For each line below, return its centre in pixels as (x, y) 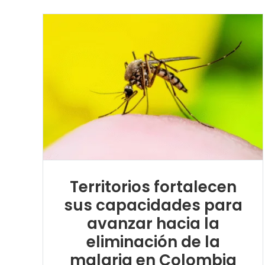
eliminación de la (153, 242)
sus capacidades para (153, 205)
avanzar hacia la (153, 223)
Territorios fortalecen (153, 187)
